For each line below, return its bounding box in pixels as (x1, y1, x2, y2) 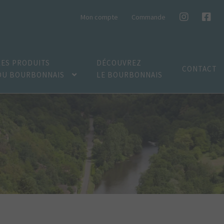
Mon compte (80, 12, 118, 21)
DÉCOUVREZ (96, 58, 141, 67)
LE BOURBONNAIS (96, 70, 162, 79)
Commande (131, 12, 166, 21)
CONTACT (182, 64, 217, 73)
